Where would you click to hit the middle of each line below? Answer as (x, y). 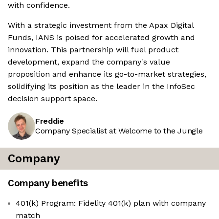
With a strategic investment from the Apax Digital (101, 25)
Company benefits (48, 183)
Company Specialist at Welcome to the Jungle (119, 131)
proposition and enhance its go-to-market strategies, (107, 74)
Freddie (50, 121)
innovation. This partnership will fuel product (93, 50)
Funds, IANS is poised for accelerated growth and (101, 38)
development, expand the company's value (89, 62)
